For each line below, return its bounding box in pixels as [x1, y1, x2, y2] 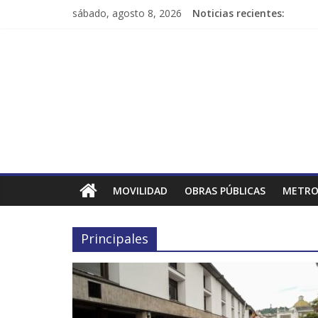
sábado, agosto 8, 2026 [72, 6, 182, 20]
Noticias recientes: [192, 6, 285, 20]
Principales [81, 229, 148, 247]
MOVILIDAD [113, 183, 168, 197]
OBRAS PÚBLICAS [185, 183, 265, 197]
